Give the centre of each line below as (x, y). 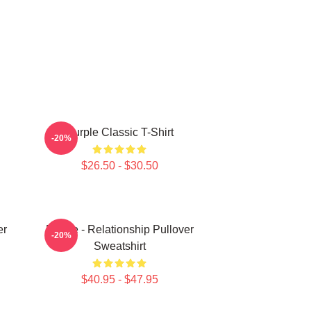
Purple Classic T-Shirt (119, 132)
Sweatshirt (119, 246)
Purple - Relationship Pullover (119, 229)
